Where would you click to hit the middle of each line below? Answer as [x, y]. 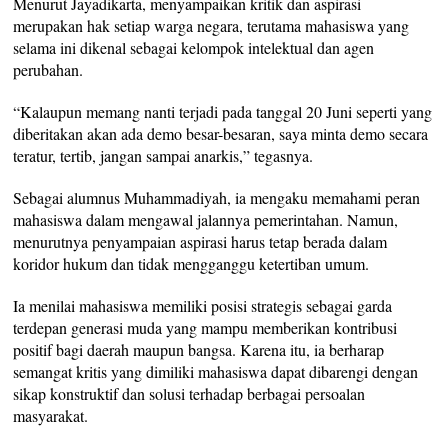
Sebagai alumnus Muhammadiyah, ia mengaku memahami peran [217, 197]
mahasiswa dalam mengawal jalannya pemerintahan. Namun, [206, 219]
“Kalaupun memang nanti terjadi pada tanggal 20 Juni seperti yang [223, 111]
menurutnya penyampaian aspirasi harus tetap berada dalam [200, 241]
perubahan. [48, 69]
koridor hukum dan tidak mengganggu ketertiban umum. [191, 263]
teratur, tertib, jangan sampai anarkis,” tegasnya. [163, 155]
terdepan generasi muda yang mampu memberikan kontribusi [205, 327]
